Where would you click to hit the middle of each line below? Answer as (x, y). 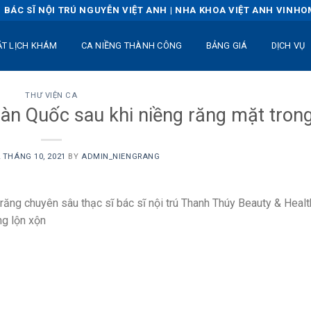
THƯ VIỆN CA (51, 95)
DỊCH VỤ (288, 45)
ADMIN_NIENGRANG (120, 156)
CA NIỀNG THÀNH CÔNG (132, 45)
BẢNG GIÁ (227, 45)
